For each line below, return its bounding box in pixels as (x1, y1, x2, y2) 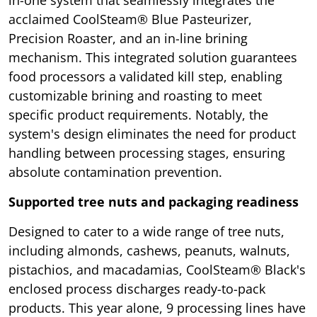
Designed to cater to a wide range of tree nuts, (8, 222, 284, 240)
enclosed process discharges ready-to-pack (8, 279, 265, 297)
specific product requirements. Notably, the (8, 105, 268, 123)
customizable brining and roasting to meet (8, 86, 262, 104)
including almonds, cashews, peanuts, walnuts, (8, 241, 290, 259)
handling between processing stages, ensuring (8, 144, 285, 161)
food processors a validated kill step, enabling (8, 67, 282, 85)
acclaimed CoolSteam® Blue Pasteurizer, (8, 10, 252, 28)
